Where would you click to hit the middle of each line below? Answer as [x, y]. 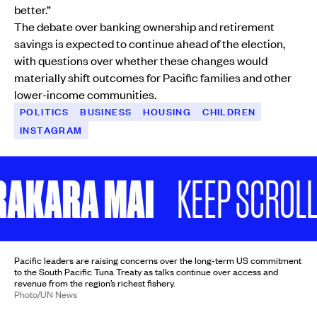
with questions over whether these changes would [141, 60]
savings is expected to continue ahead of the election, [150, 43]
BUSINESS [106, 111]
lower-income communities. [85, 94]
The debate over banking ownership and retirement [144, 26]
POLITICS [45, 111]
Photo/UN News [46, 294]
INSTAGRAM [51, 130]
